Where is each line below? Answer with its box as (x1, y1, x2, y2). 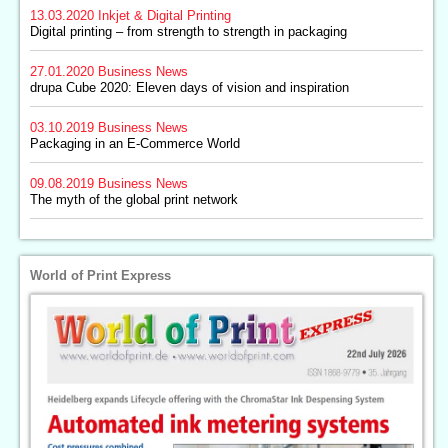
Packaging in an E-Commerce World (30, 136, 240, 151)
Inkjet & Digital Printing (98, 8, 231, 23)
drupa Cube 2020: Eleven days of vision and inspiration (30, 80, 349, 95)
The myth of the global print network (30, 192, 238, 207)
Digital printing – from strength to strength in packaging (30, 24, 347, 39)
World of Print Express (30, 268, 171, 284)
